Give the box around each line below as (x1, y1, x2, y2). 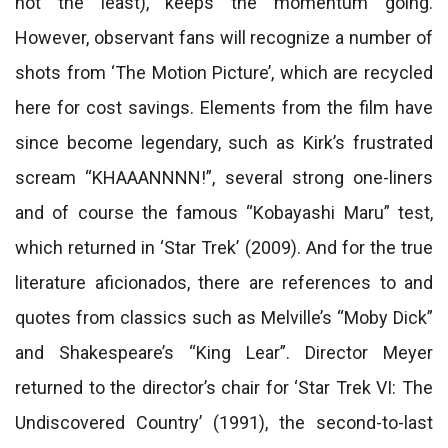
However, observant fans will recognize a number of (15, 27, 433, 48)
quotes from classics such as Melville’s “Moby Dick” (15, 307, 433, 328)
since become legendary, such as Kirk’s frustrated (15, 132, 433, 153)
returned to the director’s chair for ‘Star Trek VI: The (15, 377, 433, 398)
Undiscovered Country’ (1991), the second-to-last (15, 412, 433, 433)
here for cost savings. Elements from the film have (15, 97, 433, 118)
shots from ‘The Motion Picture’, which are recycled (15, 62, 433, 83)
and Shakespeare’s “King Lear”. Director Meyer (15, 342, 433, 363)
